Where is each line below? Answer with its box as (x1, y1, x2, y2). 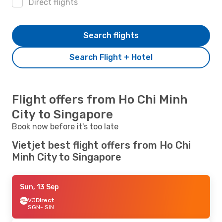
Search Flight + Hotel (69, 52, 153, 62)
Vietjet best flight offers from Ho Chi (12, 139, 191, 151)
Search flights (83, 30, 139, 40)
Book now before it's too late (12, 121, 118, 131)
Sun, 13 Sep (20, 182, 59, 191)
